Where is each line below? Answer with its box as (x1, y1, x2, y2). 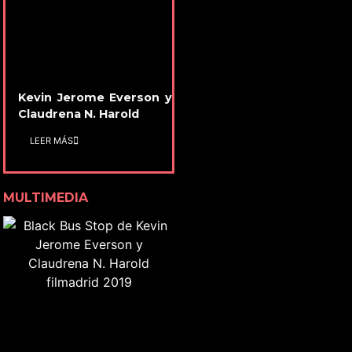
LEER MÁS (30, 134, 74, 146)
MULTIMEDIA (3, 190, 89, 206)
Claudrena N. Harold (18, 106, 140, 121)
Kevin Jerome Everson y (18, 90, 172, 104)
